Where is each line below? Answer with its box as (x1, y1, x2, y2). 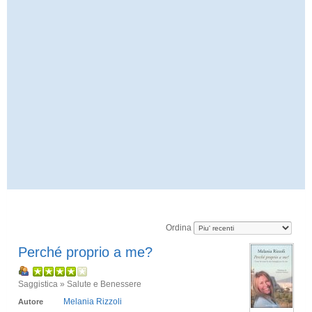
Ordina (166, 223, 194, 232)
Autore (18, 297, 43, 306)
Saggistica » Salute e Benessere (18, 279, 141, 288)
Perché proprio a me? (18, 244, 153, 260)
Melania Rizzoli (63, 297, 122, 306)
